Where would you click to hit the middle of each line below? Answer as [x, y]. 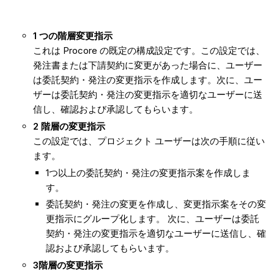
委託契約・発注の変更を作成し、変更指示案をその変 [156, 204]
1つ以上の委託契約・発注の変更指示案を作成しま [148, 172]
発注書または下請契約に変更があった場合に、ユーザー [147, 65]
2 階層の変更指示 [69, 126]
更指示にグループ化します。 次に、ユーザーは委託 [152, 219]
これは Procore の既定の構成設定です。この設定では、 [149, 51]
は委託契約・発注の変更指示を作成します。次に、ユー [147, 80]
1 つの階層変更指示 [72, 36]
